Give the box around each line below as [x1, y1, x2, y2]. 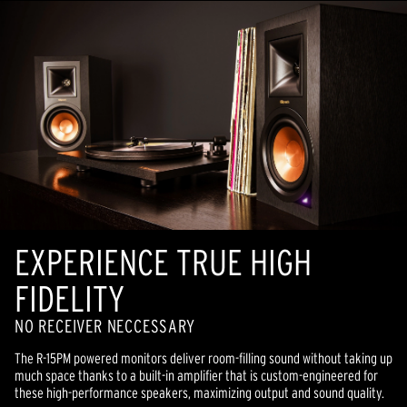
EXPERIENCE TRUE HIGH [15, 241, 312, 283]
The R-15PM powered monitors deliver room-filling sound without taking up [15, 349, 392, 366]
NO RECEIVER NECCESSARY [15, 315, 195, 336]
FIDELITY [15, 277, 124, 319]
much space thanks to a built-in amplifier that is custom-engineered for [15, 366, 378, 383]
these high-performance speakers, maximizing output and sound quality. [15, 383, 384, 401]
